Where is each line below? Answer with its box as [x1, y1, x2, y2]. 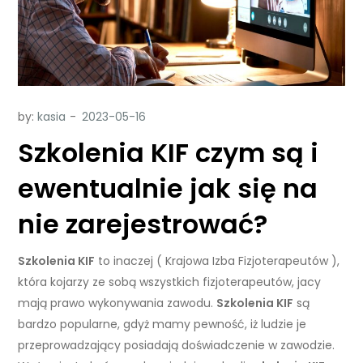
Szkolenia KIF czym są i [18, 135, 319, 172]
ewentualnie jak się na [18, 170, 318, 207]
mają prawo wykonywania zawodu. [18, 295, 217, 312]
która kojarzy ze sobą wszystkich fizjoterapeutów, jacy [18, 274, 322, 291]
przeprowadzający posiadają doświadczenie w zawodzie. [18, 337, 335, 354]
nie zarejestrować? [18, 206, 268, 243]
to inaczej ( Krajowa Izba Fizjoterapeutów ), [95, 253, 340, 270]
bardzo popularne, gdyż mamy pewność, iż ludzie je [18, 316, 307, 333]
